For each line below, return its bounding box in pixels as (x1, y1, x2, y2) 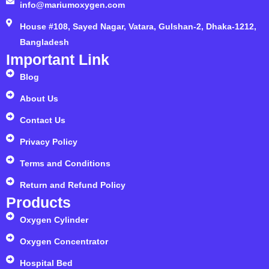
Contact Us (19, 115, 65, 125)
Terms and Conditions (19, 159, 110, 169)
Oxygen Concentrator (19, 237, 108, 247)
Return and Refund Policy (19, 180, 125, 190)
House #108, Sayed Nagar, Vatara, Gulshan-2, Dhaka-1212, (19, 22, 256, 32)
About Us (19, 94, 58, 104)
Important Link (6, 51, 109, 68)
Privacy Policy (19, 137, 77, 147)
